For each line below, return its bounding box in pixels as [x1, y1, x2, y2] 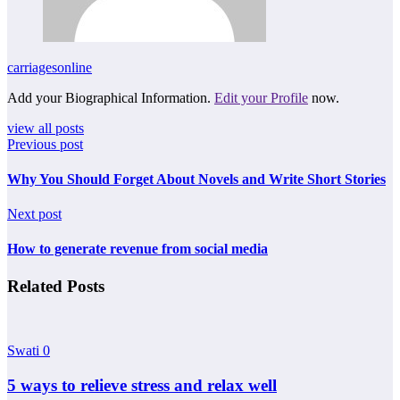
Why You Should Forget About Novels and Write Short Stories [7, 171, 386, 187]
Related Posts [7, 276, 104, 296]
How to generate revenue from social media [7, 241, 268, 257]
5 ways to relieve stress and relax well [7, 376, 277, 396]
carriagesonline [7, 59, 92, 75]
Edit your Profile [214, 89, 308, 105]
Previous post [7, 136, 83, 152]
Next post [7, 206, 62, 222]
